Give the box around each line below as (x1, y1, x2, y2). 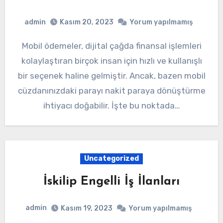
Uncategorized (84, 154, 139, 163)
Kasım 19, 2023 (61, 204, 112, 213)
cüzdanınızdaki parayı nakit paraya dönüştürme (17, 86, 206, 96)
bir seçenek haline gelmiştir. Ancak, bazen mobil (17, 71, 206, 81)
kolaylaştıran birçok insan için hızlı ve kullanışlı (21, 56, 202, 66)
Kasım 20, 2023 (60, 18, 113, 27)
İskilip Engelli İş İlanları (43, 176, 180, 188)
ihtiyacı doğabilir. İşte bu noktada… (43, 101, 180, 111)
